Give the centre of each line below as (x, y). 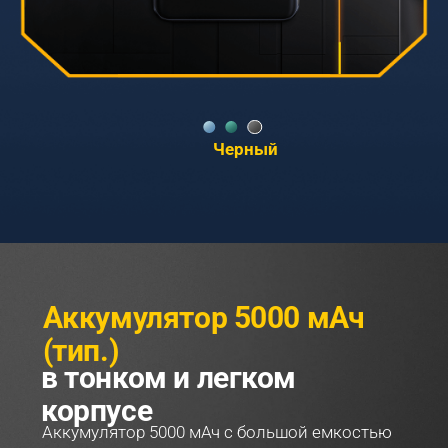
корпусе (97, 410)
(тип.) (81, 351)
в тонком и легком (172, 377)
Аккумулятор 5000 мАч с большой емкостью (218, 432)
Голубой (247, 150)
